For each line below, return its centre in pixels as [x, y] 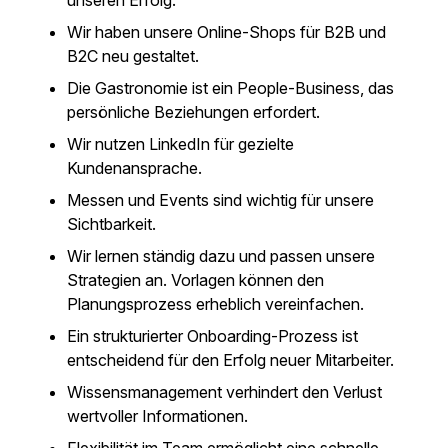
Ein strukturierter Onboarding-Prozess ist [212, 336]
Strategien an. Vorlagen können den [195, 280]
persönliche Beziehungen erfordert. [193, 112]
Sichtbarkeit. [111, 224]
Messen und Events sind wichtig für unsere [220, 200]
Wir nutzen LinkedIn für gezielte [180, 144]
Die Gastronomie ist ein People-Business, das [230, 88]
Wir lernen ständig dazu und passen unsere [221, 256]
